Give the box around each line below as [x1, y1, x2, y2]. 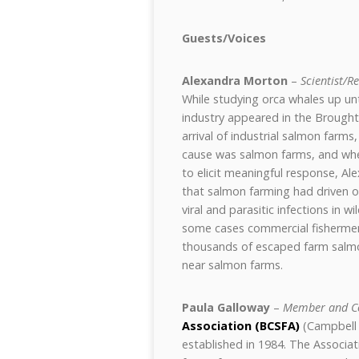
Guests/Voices [182, 30, 266, 46]
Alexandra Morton [182, 73, 288, 88]
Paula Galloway [182, 300, 270, 315]
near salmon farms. [182, 257, 283, 272]
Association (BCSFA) [182, 318, 300, 333]
